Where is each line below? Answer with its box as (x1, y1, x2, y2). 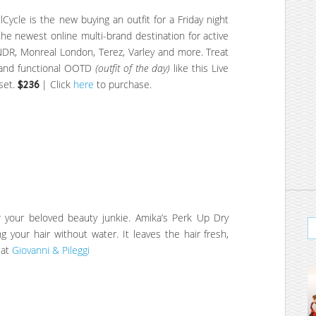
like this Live (170, 61, 229, 75)
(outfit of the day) (95, 61, 171, 75)
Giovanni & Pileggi (12, 243, 90, 257)
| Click (42, 77, 73, 91)
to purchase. (94, 77, 152, 91)
